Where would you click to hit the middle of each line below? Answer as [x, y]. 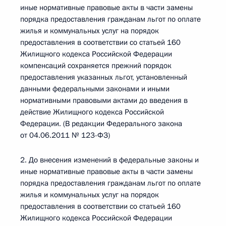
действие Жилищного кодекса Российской [92, 112]
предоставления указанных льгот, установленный [104, 77]
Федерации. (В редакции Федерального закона [101, 124]
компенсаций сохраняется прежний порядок [96, 66]
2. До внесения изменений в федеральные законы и [109, 160]
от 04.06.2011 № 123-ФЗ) [65, 135]
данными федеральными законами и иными [95, 89]
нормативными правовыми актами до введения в [104, 100]
